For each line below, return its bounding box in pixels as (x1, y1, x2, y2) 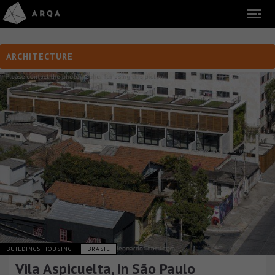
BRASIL (87, 245, 110, 254)
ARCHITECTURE (6, 51, 73, 62)
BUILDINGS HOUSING (6, 245, 74, 254)
